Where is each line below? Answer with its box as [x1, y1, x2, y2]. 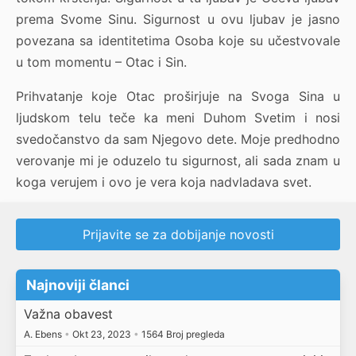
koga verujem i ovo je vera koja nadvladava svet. [16, 174, 311, 191]
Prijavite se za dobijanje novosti [82, 226, 274, 243]
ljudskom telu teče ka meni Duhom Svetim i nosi [16, 110, 340, 126]
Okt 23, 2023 [69, 327, 133, 340]
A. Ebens [23, 327, 64, 340]
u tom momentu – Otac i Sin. [16, 54, 187, 71]
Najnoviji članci [26, 277, 130, 294]
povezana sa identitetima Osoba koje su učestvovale [16, 33, 340, 49]
